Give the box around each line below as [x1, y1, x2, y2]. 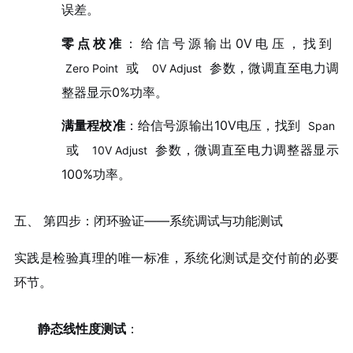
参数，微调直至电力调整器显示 [150, 142, 340, 158]
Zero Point [65, 61, 118, 75]
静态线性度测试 [37, 320, 126, 336]
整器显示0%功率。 [61, 84, 168, 100]
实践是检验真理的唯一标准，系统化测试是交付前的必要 [13, 249, 340, 266]
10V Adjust [91, 143, 147, 158]
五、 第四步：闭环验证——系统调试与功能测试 [13, 212, 283, 229]
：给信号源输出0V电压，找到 [124, 35, 340, 51]
